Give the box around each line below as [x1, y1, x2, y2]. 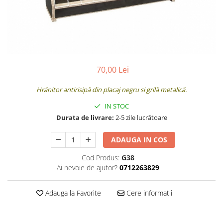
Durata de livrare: [56, 112, 114, 122]
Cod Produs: [81, 152, 119, 162]
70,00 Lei [96, 64, 129, 75]
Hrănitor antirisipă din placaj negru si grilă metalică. [36, 85, 187, 94]
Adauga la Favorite [43, 188, 101, 198]
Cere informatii [124, 188, 172, 198]
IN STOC [103, 101, 129, 111]
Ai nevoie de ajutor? [56, 162, 117, 172]
